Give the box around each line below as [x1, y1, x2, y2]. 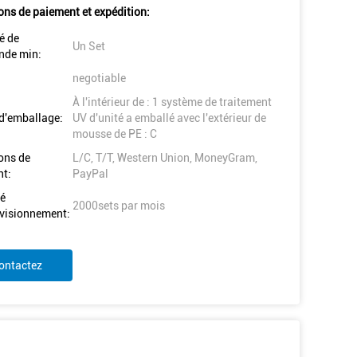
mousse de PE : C [73, 127, 157, 140]
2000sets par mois [73, 199, 165, 212]
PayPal [73, 167, 108, 180]
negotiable [73, 72, 126, 84]
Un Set [73, 40, 105, 53]
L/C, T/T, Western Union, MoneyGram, [73, 151, 257, 164]
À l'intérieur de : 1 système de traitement [73, 96, 272, 108]
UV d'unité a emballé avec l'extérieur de [73, 112, 266, 124]
